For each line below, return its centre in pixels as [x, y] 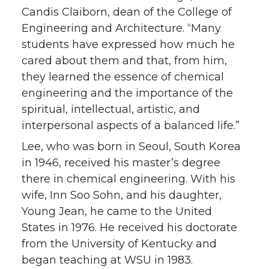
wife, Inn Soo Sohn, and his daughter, [122, 195]
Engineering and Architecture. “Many [121, 29]
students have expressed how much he [128, 45]
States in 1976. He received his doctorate [129, 228]
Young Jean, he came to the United [117, 212]
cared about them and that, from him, [124, 61]
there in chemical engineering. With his [128, 179]
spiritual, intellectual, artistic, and [111, 110]
